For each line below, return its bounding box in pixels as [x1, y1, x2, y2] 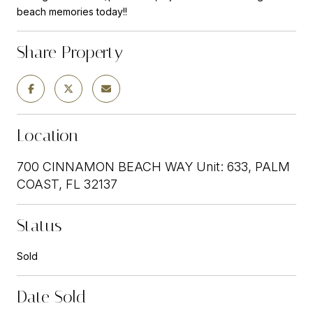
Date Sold [17, 286, 86, 307]
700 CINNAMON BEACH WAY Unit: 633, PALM [17, 159, 290, 174]
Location [17, 125, 78, 145]
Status [17, 215, 61, 235]
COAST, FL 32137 [17, 176, 117, 191]
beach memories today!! [17, 5, 127, 17]
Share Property [17, 42, 123, 62]
